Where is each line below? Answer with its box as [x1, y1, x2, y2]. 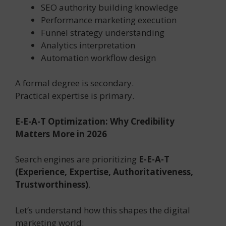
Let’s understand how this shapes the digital [15, 204, 190, 216]
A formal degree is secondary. [15, 77, 134, 89]
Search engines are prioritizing [15, 153, 139, 165]
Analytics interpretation [41, 39, 135, 51]
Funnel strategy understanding [41, 26, 164, 38]
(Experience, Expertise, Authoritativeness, [15, 166, 193, 178]
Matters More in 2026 [15, 128, 107, 140]
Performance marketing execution [41, 14, 177, 26]
